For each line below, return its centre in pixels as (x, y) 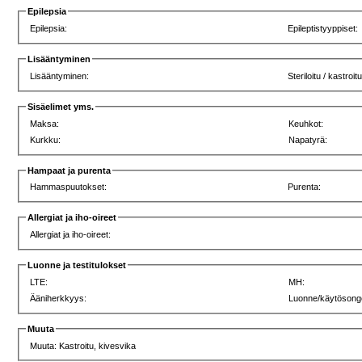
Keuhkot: (306, 123)
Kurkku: (46, 139)
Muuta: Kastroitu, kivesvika (83, 345)
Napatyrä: (308, 139)
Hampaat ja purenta (69, 170)
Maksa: (45, 123)
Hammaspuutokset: (69, 187)
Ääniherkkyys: (59, 298)
